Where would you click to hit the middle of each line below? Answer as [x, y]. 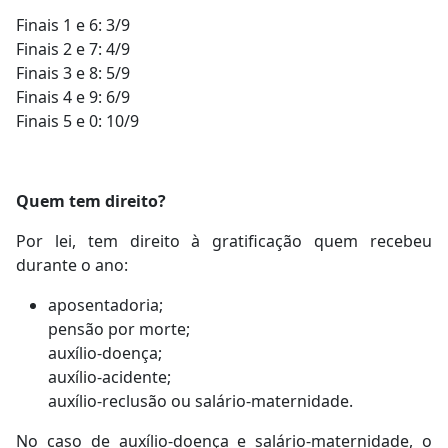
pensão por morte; [119, 329]
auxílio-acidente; [109, 377]
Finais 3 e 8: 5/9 [73, 73]
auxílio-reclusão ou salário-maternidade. [200, 401]
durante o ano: [72, 265]
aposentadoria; [105, 305]
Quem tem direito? [91, 201]
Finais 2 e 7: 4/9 [73, 49]
